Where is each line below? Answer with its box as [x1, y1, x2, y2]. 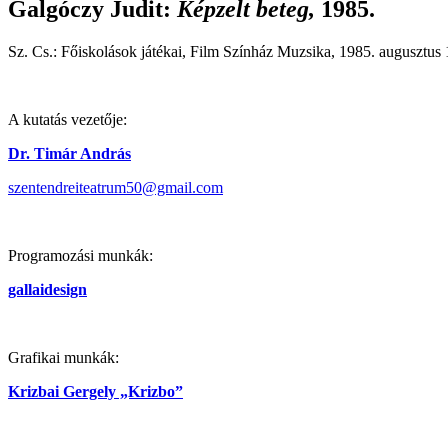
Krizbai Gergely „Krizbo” [8, 382, 183, 400]
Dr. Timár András [8, 144, 131, 162]
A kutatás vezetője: [8, 110, 127, 128]
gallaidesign [8, 280, 87, 298]
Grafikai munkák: [8, 348, 119, 366]
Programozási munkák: [8, 246, 153, 264]
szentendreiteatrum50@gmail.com [8, 178, 223, 196]
